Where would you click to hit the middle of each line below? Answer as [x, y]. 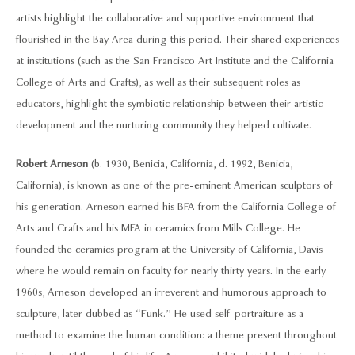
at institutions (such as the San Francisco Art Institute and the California [175, 61]
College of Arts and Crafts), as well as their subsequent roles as [158, 82]
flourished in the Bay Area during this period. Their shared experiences [177, 40]
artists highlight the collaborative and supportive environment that [165, 18]
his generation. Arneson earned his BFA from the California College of [176, 207]
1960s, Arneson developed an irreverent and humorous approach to [171, 293]
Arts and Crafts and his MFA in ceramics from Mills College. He [158, 229]
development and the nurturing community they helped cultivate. [164, 125]
